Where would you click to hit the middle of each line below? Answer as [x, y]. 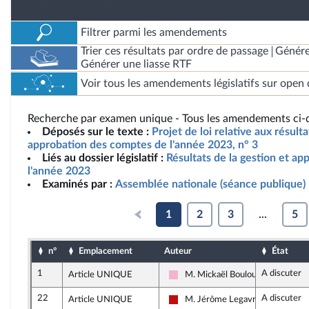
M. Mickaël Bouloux [223, 275]
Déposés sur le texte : [96, 132]
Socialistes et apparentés [226, 280]
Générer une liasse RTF [136, 64]
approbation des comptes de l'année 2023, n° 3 [143, 145]
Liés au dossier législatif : [103, 158]
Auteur [178, 251]
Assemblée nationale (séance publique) [210, 184]
